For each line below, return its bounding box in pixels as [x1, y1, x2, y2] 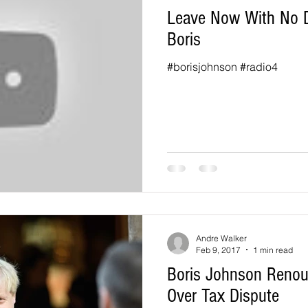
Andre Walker [196, 232, 247, 243]
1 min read [253, 244, 293, 255]
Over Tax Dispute [167, 285, 279, 307]
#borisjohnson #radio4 [167, 60, 278, 74]
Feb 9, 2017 [196, 244, 241, 255]
